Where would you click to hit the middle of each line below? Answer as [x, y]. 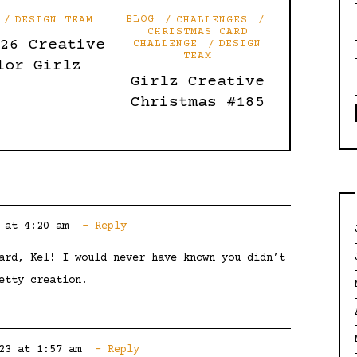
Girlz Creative [197, 82]
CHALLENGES [212, 20]
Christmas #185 [197, 102]
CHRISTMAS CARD [197, 31]
